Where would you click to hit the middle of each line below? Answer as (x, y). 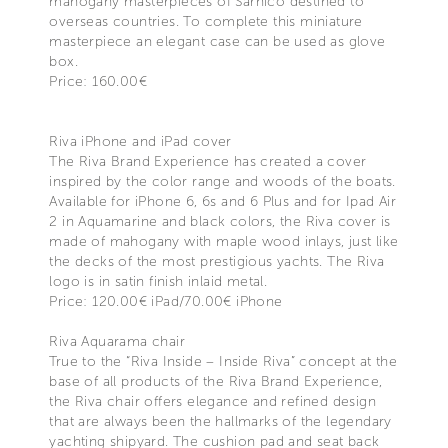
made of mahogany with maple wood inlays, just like (224, 241)
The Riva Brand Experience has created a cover (208, 161)
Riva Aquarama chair (117, 341)
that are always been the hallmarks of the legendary (220, 421)
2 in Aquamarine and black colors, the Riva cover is (220, 221)
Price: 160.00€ (98, 81)
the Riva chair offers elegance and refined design (212, 401)
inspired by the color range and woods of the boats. (222, 181)
